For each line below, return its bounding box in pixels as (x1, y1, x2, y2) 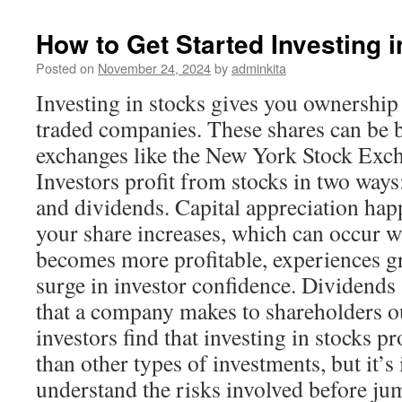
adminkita (232, 58, 286, 77)
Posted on (36, 58, 94, 77)
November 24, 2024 (98, 58, 211, 77)
